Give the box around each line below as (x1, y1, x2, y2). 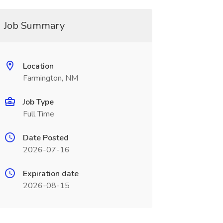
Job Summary (3, 19, 65, 32)
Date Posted (22, 132, 69, 143)
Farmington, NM (22, 73, 78, 84)
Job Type (22, 97, 54, 108)
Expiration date (22, 168, 79, 179)
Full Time (22, 109, 54, 119)
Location (22, 61, 54, 72)
